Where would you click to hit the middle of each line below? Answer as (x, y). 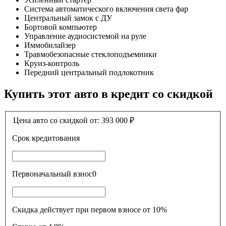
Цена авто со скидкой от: (57, 121)
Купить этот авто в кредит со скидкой (108, 94)
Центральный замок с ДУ (68, 18)
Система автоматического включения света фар (106, 9)
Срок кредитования (56, 138)
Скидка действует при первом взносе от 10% (90, 210)
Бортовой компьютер (61, 27)
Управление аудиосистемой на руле (85, 36)
